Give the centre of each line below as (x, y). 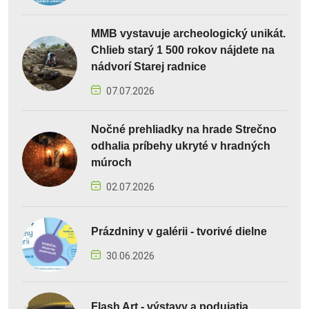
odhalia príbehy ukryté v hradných (181, 146)
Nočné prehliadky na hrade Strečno (184, 130)
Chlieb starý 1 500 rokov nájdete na (183, 50)
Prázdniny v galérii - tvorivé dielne (179, 232)
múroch (111, 163)
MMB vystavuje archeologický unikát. (188, 34)
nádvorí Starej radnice (149, 67)
